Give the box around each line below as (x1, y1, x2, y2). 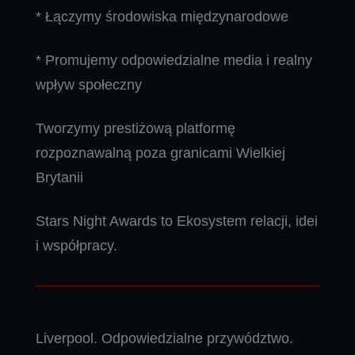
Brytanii (36, 170, 83, 186)
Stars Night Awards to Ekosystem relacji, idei (36, 213, 318, 230)
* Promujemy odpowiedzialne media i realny (36, 52, 312, 69)
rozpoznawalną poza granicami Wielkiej (36, 145, 285, 162)
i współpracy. (36, 238, 117, 254)
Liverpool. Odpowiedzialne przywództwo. (36, 330, 293, 347)
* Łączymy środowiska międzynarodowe (36, 9, 288, 25)
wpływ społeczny (36, 77, 142, 94)
